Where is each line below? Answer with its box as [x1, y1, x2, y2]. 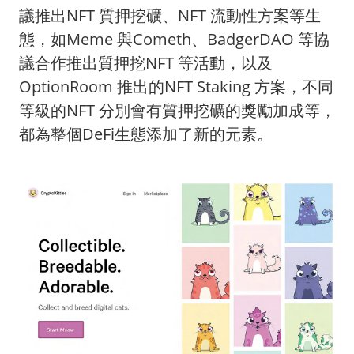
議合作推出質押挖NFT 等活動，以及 [19, 52, 273, 74]
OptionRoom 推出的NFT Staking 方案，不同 [19, 76, 333, 98]
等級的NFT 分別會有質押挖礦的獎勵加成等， [19, 100, 336, 122]
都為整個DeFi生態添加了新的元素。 [19, 123, 273, 145]
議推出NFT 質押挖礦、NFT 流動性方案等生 [19, 5, 321, 27]
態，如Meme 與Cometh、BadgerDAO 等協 [19, 28, 330, 51]
